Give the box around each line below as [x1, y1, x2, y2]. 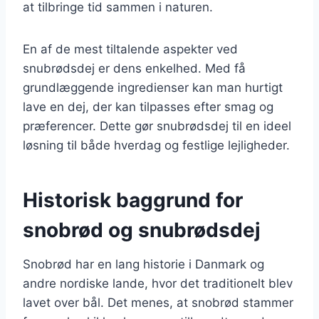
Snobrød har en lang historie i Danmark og [23, 256, 264, 271]
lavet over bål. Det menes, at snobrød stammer [23, 295, 293, 310]
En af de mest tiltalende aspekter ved [23, 41, 238, 56]
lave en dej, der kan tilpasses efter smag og [23, 99, 273, 114]
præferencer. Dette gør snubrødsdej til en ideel [23, 118, 291, 133]
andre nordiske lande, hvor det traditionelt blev [23, 276, 293, 291]
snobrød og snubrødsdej [23, 217, 261, 242]
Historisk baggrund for [23, 187, 243, 212]
